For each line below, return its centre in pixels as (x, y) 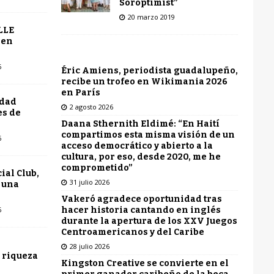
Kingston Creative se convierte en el (145, 263)
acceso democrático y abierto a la (137, 146)
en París (80, 92)
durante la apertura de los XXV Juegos (149, 221)
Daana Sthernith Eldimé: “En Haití (140, 124)
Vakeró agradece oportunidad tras (141, 199)
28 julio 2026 (89, 246)
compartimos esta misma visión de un (148, 135)
